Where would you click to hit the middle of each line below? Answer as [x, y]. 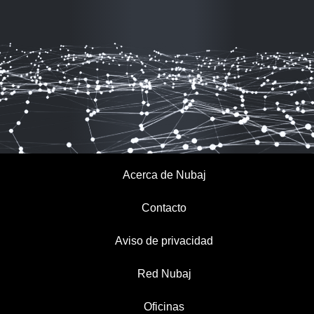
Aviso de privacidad [164, 241]
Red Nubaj [164, 274]
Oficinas [164, 307]
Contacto [164, 208]
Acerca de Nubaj [164, 175]
